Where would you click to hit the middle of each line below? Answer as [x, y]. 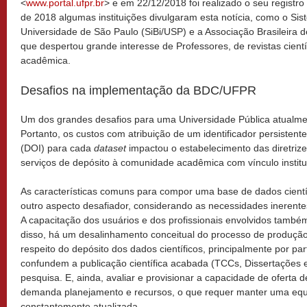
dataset [111, 148]
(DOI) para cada [57, 148]
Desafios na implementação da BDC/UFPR [138, 90]
